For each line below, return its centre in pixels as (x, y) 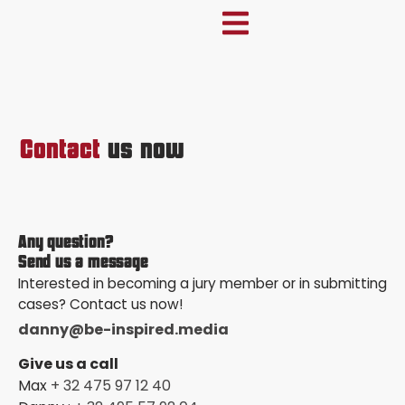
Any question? (66, 243)
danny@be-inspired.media (123, 329)
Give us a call (68, 364)
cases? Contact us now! (101, 305)
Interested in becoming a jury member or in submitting (202, 284)
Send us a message (83, 263)
